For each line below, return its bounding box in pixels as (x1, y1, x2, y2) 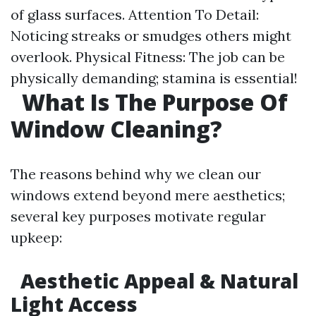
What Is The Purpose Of (16, 87, 288, 117)
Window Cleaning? (11, 114, 222, 144)
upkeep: (11, 229, 62, 246)
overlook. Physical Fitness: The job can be (11, 48, 285, 66)
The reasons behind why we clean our (11, 165, 261, 183)
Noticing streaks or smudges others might (11, 27, 291, 44)
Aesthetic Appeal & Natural (16, 267, 298, 294)
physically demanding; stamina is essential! (11, 69, 298, 87)
